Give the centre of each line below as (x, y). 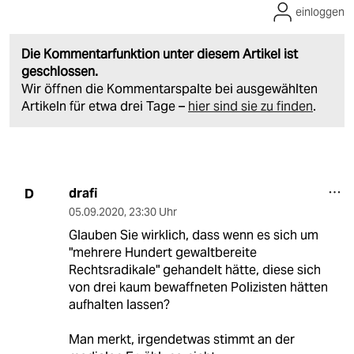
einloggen (320, 12)
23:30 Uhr (153, 212)
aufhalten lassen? (119, 305)
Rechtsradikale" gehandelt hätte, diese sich (194, 270)
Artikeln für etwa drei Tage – (105, 107)
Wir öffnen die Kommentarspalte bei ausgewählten (169, 89)
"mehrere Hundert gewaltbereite (162, 253)
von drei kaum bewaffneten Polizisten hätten (198, 288)
